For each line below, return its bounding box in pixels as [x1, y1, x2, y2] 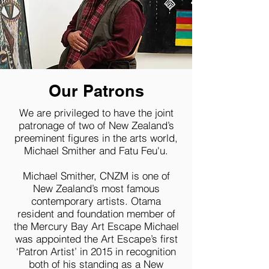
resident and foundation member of [17, 207, 175, 220]
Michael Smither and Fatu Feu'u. [24, 144, 168, 157]
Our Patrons [48, 81, 144, 100]
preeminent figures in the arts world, [14, 131, 178, 144]
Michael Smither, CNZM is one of [22, 169, 170, 182]
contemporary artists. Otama [31, 195, 161, 207]
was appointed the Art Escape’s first [14, 232, 178, 245]
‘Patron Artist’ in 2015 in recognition [16, 245, 176, 258]
